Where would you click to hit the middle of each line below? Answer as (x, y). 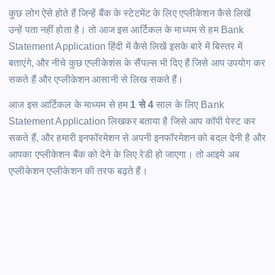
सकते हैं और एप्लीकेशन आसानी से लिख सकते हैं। (96, 79)
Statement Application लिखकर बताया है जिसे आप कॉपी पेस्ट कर (132, 121)
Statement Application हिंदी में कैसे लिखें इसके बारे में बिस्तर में (126, 46)
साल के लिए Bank (189, 104)
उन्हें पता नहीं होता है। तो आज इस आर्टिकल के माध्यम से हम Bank (126, 29)
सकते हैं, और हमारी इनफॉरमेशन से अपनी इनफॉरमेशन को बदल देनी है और (137, 137)
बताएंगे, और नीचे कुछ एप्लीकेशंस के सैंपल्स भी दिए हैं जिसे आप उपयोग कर (137, 63)
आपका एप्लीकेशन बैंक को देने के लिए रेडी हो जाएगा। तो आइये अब (124, 154)
